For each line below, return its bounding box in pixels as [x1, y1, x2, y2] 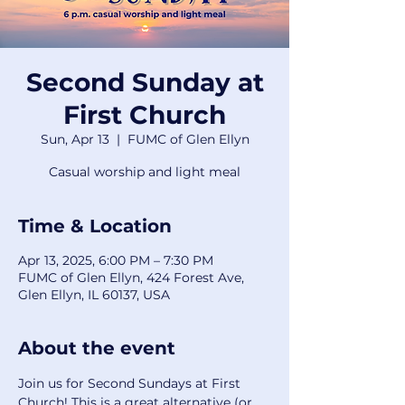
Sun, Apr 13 [40, 131, 109, 147]
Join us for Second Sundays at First [18, 375, 244, 391]
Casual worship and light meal [49, 164, 240, 180]
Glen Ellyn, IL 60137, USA [18, 287, 170, 303]
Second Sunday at [25, 67, 264, 98]
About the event [18, 337, 175, 359]
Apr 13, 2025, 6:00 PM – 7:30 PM [18, 252, 213, 268]
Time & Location [18, 215, 172, 237]
